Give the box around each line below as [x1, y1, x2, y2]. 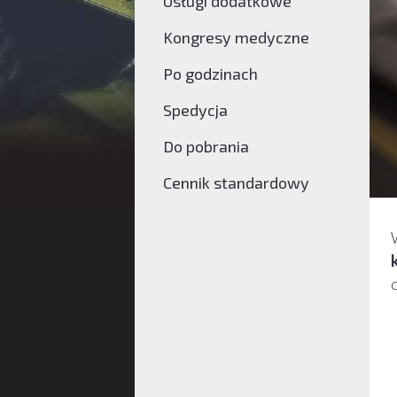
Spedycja [162, 99, 228, 120]
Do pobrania [162, 136, 249, 156]
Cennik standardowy [162, 172, 309, 192]
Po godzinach [162, 63, 258, 83]
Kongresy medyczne [162, 27, 309, 47]
